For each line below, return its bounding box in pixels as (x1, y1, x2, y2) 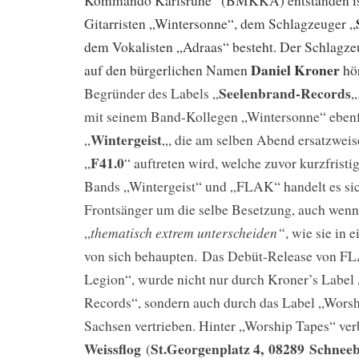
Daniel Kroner (251, 59, 340, 81)
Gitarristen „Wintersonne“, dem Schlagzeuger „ (84, 14, 356, 34)
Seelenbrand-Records (219, 83, 351, 104)
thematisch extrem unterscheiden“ (91, 223, 285, 243)
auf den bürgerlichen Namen (84, 61, 251, 80)
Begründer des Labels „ (84, 84, 219, 103)
